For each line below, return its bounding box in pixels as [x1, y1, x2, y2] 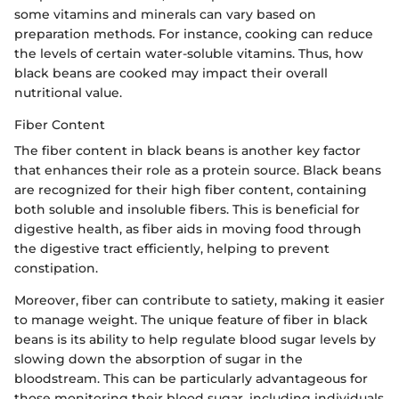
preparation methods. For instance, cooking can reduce [14, 26, 373, 43]
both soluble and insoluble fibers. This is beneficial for [14, 201, 360, 218]
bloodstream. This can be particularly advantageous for [14, 370, 368, 387]
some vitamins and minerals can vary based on [14, 6, 316, 23]
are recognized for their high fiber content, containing [14, 182, 367, 199]
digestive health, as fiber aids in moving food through [14, 221, 362, 238]
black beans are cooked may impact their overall [14, 65, 328, 82]
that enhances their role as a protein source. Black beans [14, 162, 381, 179]
